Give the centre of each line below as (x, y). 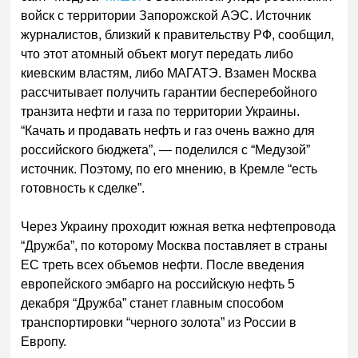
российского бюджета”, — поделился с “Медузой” (166, 149)
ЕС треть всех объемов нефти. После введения (163, 265)
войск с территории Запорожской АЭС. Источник (166, 15)
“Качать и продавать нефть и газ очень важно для (168, 130)
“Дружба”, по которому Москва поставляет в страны (175, 245)
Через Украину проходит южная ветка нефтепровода (179, 226)
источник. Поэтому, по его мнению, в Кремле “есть (169, 169)
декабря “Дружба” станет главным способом (153, 303)
